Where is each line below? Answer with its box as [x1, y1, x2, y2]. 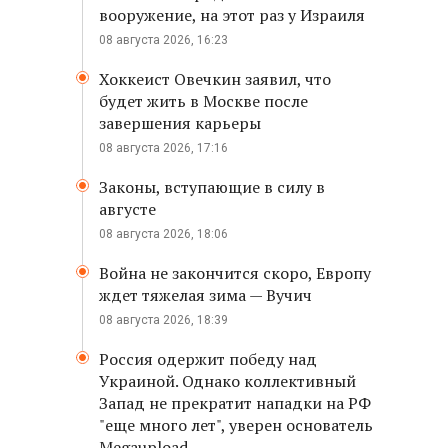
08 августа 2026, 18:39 [99, 313, 228, 327]
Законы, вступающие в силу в [99, 176, 325, 198]
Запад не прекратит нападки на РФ [99, 392, 371, 414]
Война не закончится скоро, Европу [99, 262, 371, 284]
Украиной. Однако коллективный [99, 370, 356, 392]
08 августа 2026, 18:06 [99, 227, 228, 241]
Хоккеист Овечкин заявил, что [99, 68, 331, 90]
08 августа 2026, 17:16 [99, 141, 228, 155]
